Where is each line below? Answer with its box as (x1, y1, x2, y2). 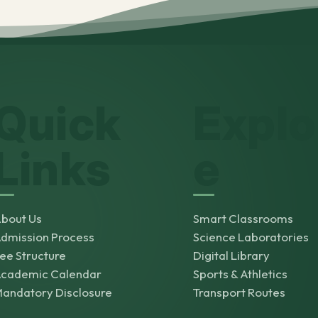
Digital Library (193, 248, 270, 263)
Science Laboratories (193, 229, 309, 244)
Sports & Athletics (193, 266, 288, 281)
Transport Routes (193, 285, 286, 300)
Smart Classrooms (193, 211, 294, 226)
